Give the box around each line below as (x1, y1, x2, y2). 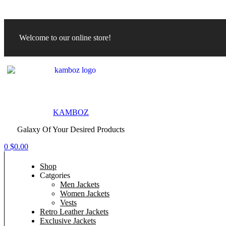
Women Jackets (60, 189, 109, 198)
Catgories (40, 171, 70, 180)
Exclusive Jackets (40, 216, 96, 225)
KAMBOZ (53, 108, 89, 117)
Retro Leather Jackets (40, 207, 108, 216)
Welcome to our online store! (19, 33, 111, 42)
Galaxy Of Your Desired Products (17, 125, 125, 134)
